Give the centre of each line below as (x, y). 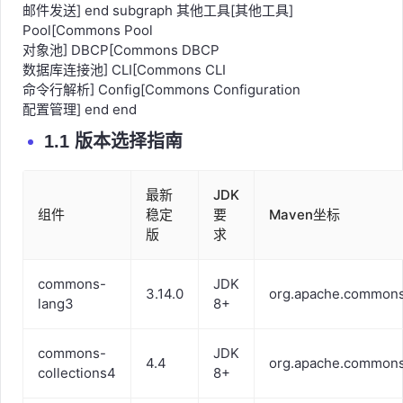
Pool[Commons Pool (88, 49)
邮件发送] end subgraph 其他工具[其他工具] (158, 29)
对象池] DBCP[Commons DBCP (121, 69)
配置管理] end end (80, 128)
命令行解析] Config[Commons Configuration (161, 108)
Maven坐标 (304, 233)
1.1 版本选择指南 (113, 160)
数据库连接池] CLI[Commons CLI (124, 89)
